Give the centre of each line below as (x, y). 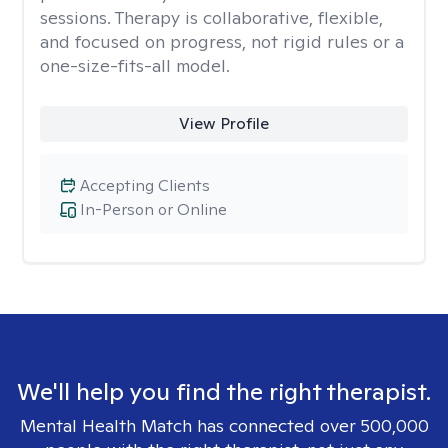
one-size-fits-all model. (135, 65)
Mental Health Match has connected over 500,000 (224, 425)
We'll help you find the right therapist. (224, 391)
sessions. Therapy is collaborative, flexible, (211, 17)
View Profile (223, 123)
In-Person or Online (153, 209)
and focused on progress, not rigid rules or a (222, 41)
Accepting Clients (145, 185)
